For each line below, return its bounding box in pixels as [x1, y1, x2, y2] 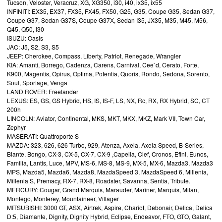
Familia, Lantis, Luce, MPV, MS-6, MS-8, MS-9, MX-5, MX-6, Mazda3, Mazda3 [7, 158, 213, 167]
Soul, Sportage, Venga [7, 78, 67, 87]
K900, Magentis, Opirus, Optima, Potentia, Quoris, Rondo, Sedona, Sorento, [7, 69, 210, 78]
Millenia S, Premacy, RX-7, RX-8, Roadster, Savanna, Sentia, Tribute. [7, 176, 190, 185]
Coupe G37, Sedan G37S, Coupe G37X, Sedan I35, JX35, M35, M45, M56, [7, 15, 208, 24]
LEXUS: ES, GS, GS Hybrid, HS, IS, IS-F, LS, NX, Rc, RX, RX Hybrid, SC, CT [7, 96, 210, 105]
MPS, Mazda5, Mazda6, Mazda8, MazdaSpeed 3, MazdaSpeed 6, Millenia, [7, 167, 208, 176]
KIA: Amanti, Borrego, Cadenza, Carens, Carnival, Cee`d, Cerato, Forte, [7, 60, 199, 69]
